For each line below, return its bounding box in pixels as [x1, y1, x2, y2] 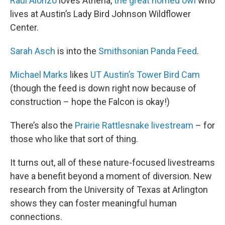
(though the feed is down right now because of [10, 82, 196, 93]
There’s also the [10, 120, 75, 131]
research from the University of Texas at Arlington [10, 184, 208, 195]
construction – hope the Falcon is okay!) [10, 96, 170, 107]
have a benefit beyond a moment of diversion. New [10, 170, 212, 181]
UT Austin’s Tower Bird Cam [90, 69, 200, 80]
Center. [10, 22, 39, 33]
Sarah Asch [10, 45, 55, 56]
